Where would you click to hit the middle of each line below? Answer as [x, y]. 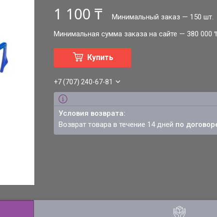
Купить [100, 57]
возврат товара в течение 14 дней [119, 124]
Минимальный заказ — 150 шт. [163, 17]
